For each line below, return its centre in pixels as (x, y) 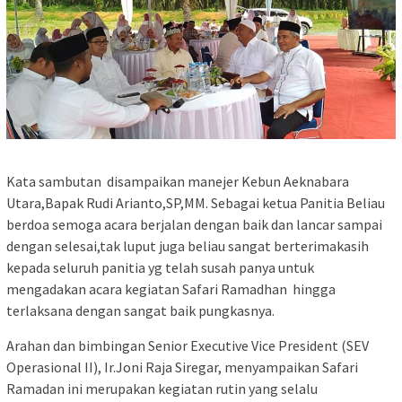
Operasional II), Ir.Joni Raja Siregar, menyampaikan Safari (182, 367)
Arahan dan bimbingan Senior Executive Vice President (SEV (188, 346)
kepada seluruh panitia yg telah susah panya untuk (160, 268)
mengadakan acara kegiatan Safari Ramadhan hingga (171, 289)
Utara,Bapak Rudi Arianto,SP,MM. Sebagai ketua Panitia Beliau (196, 203)
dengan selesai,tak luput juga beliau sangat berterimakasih (188, 246)
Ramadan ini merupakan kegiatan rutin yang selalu (162, 389)
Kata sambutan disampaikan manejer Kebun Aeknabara (178, 182)
